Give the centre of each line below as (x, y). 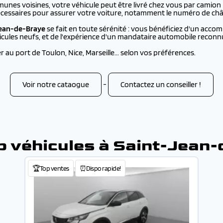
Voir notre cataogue (56, 84)
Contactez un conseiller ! (161, 84)
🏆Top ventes (51, 168)
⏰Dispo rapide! (100, 168)
